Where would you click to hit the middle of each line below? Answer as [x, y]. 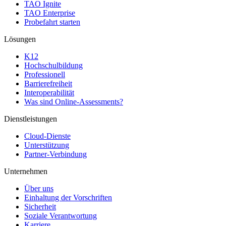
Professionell [45, 74]
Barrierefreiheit [48, 83]
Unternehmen [26, 171]
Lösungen [20, 39]
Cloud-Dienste [47, 136]
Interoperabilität [49, 92]
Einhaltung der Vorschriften [68, 197]
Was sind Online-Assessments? [74, 101]
